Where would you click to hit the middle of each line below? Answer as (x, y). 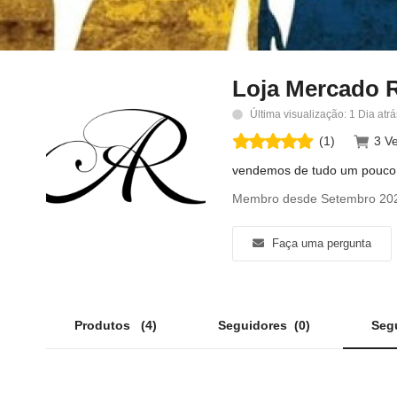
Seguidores (256, 325)
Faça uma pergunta (320, 243)
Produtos (108, 325)
